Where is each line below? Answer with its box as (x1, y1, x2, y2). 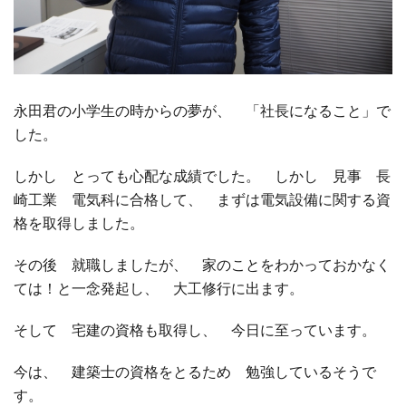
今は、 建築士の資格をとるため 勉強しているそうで (14, 362, 376, 382)
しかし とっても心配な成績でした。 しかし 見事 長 (14, 167, 391, 186)
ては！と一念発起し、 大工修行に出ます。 (14, 279, 304, 298)
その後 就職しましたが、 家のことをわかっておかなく (14, 256, 391, 275)
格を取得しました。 (14, 214, 144, 233)
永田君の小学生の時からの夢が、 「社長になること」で (14, 101, 391, 121)
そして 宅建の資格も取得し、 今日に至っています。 (14, 321, 376, 340)
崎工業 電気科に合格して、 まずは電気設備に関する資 (14, 190, 391, 209)
